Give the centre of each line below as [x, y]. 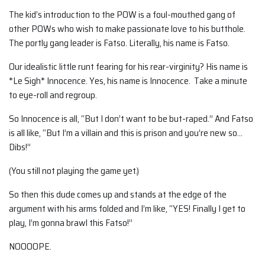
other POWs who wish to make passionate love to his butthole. [127, 29]
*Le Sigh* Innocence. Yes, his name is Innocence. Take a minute [128, 81]
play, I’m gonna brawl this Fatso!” [71, 223]
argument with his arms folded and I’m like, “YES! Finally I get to [127, 209]
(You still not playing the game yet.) [74, 171]
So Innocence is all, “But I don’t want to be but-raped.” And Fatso [131, 119]
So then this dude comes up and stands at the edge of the [118, 194]
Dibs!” [20, 147]
